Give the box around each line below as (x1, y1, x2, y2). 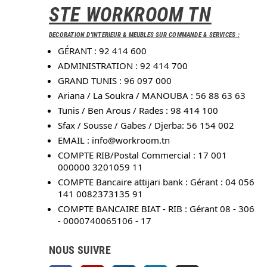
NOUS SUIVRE (49, 244, 111, 257)
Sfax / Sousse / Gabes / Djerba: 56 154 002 (58, 119, 234, 132)
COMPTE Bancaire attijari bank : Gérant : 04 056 (58, 176, 254, 188)
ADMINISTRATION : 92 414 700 (58, 60, 188, 72)
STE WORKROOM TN (49, 4, 212, 27)
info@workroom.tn (92, 134, 170, 147)
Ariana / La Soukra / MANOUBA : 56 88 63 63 (58, 89, 246, 102)
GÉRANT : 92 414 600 (58, 45, 147, 57)
